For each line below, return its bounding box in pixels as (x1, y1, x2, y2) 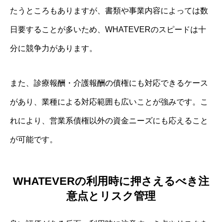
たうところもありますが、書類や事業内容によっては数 (10, 6, 208, 15)
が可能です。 (10, 135, 57, 144)
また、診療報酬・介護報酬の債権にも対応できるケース (10, 78, 208, 87)
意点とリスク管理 (66, 190, 156, 203)
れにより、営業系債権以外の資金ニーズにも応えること (10, 116, 208, 125)
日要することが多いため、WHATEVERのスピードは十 (10, 25, 206, 34)
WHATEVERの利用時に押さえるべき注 (13, 175, 209, 188)
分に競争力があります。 (10, 44, 97, 53)
